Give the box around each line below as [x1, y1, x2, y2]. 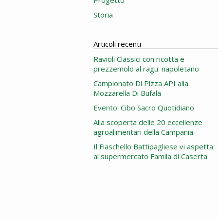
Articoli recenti [93, 39, 141, 49]
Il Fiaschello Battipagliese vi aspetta [93, 142, 213, 151]
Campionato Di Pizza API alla [93, 78, 188, 88]
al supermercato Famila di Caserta [93, 151, 207, 161]
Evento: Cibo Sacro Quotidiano [93, 103, 194, 112]
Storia [93, 10, 113, 19]
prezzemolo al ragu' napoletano [93, 64, 199, 73]
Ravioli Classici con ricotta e [93, 54, 184, 64]
